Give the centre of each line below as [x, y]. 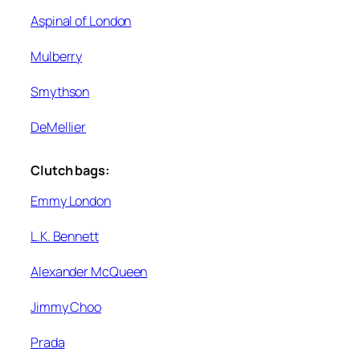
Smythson [60, 91]
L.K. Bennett [65, 237]
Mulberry [57, 56]
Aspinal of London [81, 20]
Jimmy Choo [66, 307]
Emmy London [71, 201]
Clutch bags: [70, 171]
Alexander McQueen [89, 272]
